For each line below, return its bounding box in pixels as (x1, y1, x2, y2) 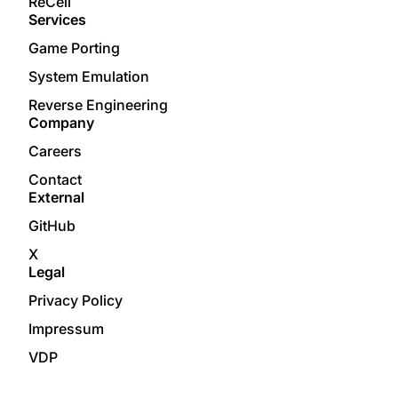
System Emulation (28, 68, 149, 85)
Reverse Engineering (28, 96, 168, 114)
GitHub (28, 217, 76, 235)
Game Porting (28, 39, 120, 57)
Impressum (28, 320, 104, 338)
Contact (28, 171, 82, 188)
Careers (28, 142, 82, 160)
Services (28, 11, 86, 28)
